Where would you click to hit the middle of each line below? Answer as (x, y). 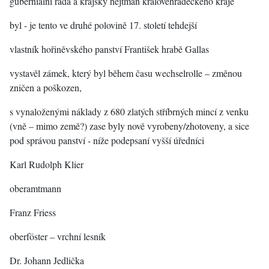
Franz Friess (33, 212)
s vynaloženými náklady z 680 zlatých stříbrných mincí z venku (129, 111)
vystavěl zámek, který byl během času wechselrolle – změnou (126, 73)
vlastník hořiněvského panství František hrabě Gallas (109, 49)
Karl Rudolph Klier (53, 164)
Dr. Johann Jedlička (47, 260)
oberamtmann (37, 188)
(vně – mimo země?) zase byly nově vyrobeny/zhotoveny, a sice (129, 126)
